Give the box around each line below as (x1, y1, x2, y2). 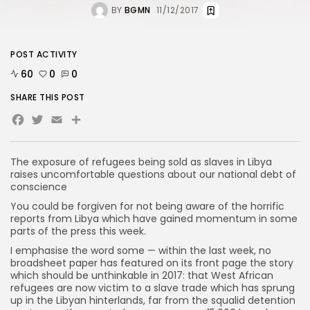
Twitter (30, 107, 102, 138)
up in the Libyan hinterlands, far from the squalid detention (10, 293, 295, 307)
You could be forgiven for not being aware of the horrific (10, 199, 284, 213)
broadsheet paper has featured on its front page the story (10, 255, 293, 270)
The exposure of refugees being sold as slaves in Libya (10, 154, 272, 169)
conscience (10, 179, 67, 194)
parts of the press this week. (10, 224, 146, 238)
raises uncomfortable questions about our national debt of (10, 167, 296, 181)
